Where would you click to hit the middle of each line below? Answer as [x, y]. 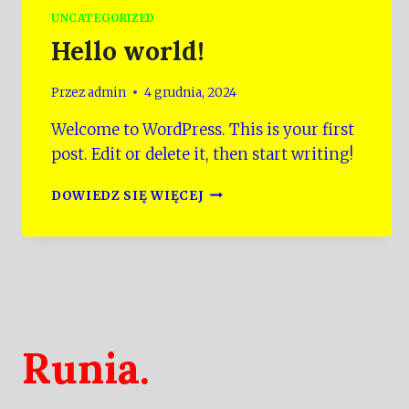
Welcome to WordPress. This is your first [203, 129]
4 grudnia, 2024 [191, 92]
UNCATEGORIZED [103, 18]
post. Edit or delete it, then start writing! [202, 154]
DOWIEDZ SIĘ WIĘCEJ [128, 195]
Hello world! [128, 51]
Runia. [86, 368]
